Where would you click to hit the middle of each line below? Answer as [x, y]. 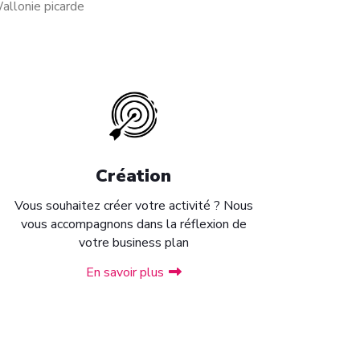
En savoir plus [125, 272]
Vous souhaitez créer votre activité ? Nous [133, 206]
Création [133, 176]
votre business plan [133, 243]
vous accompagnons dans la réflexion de [133, 224]
